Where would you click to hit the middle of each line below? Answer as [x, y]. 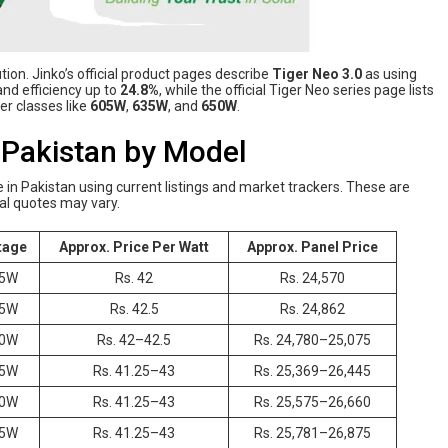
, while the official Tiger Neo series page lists [296, 89]
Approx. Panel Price [312, 246]
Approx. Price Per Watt [134, 246]
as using [389, 73]
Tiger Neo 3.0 [317, 73]
